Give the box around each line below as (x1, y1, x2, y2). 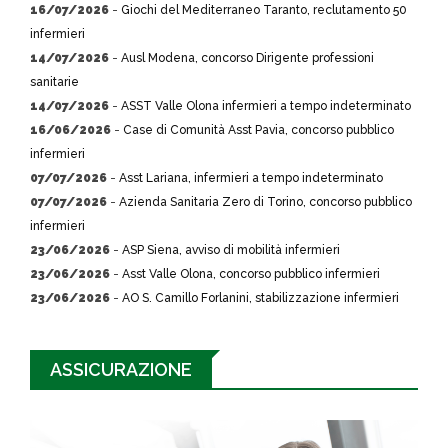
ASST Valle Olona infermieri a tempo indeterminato (121, 98, 411, 113)
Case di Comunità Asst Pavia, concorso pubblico (123, 122, 394, 137)
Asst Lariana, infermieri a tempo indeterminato (119, 170, 383, 185)
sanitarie (30, 74, 79, 89)
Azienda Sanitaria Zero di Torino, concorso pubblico (119, 194, 412, 209)
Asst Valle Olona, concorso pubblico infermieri (122, 266, 380, 281)
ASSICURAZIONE (50, 358, 192, 380)
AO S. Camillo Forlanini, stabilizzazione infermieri (122, 290, 399, 305)
